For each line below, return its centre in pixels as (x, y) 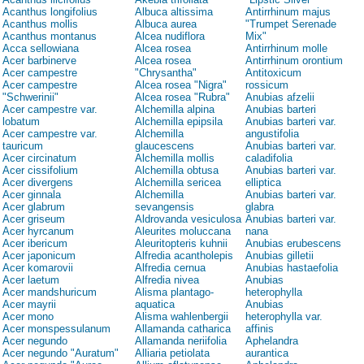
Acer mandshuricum (50, 292)
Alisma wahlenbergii (182, 317)
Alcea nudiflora (170, 37)
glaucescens (165, 146)
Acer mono (28, 317)
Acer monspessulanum (56, 329)
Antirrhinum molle (286, 49)
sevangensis (165, 207)
